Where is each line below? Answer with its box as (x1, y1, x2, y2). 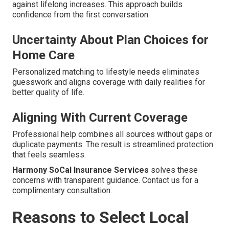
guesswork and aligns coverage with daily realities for (12, 77, 205, 87)
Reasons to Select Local (12, 207, 189, 227)
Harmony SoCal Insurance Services (12, 165, 149, 175)
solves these (149, 165, 198, 175)
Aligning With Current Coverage (12, 110, 188, 125)
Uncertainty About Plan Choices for (12, 32, 209, 47)
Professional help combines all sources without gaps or (12, 129, 212, 139)
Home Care (12, 48, 75, 62)
